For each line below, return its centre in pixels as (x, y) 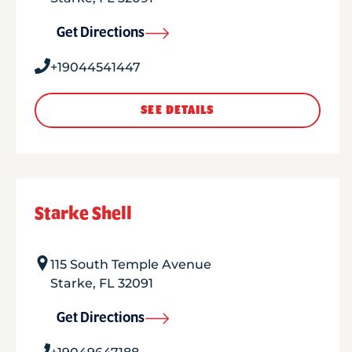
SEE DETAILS (178, 110)
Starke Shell (83, 214)
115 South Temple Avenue (131, 264)
